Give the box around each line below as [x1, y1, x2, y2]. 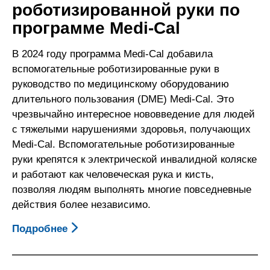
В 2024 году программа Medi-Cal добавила [12, 48, 213, 60]
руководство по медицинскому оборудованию [12, 78, 229, 90]
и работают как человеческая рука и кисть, [12, 168, 214, 180]
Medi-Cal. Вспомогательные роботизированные [12, 138, 234, 150]
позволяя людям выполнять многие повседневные [12, 183, 251, 195]
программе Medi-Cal [12, 18, 180, 37]
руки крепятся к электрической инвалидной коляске [12, 153, 257, 165]
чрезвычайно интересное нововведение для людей [12, 108, 255, 120]
